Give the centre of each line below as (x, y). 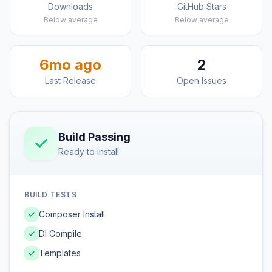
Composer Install (72, 214)
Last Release (70, 80)
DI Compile (60, 233)
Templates (60, 253)
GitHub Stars (202, 6)
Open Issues (202, 80)
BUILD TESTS (51, 195)
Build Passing (94, 137)
